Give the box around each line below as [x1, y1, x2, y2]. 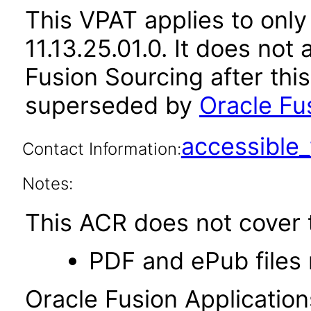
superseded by [25, 91, 199, 119]
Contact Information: [22, 139, 181, 159]
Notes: [22, 174, 73, 194]
